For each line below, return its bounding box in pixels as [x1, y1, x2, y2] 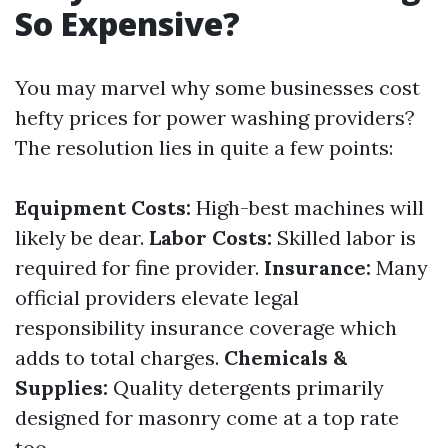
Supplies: [15, 375, 108, 400]
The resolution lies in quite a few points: [15, 135, 393, 160]
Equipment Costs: [15, 195, 191, 220]
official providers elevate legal [15, 285, 299, 310]
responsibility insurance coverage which [15, 315, 397, 340]
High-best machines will [191, 195, 424, 220]
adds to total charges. [15, 345, 224, 370]
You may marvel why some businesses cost [15, 75, 420, 100]
